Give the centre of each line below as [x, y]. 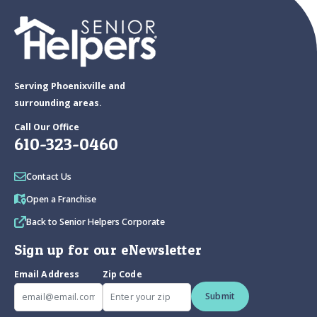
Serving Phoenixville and [70, 86]
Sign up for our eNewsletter [108, 250]
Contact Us [49, 177]
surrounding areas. [58, 103]
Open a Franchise [61, 200]
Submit [220, 296]
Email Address [47, 275]
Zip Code [122, 275]
